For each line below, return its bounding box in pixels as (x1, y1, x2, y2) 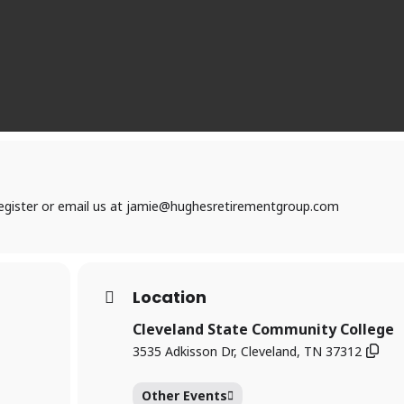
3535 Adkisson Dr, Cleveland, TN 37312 (133, 343, 363, 361)
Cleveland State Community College (133, 318, 395, 339)
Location (133, 285, 207, 308)
